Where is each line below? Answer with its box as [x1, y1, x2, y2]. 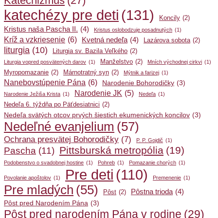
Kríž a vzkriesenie [4, 35, 65, 44]
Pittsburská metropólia [59, 145, 163, 156]
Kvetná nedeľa [82, 36, 127, 44]
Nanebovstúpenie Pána [4, 78, 86, 87]
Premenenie [153, 175, 181, 181]
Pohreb [98, 160, 115, 166]
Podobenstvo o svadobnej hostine [4, 160, 84, 166]
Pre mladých [4, 183, 73, 197]
